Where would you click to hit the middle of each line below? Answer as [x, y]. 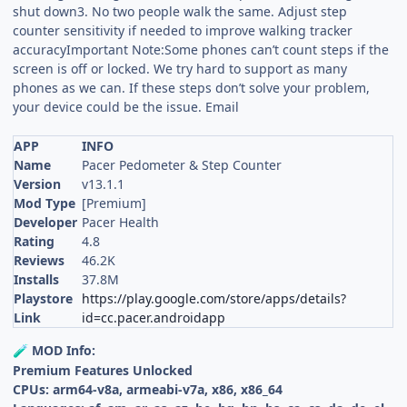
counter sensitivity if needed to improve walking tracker [183, 31]
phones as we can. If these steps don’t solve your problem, [192, 88]
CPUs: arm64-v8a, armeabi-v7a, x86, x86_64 [148, 390]
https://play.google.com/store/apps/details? [214, 299]
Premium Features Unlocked [103, 371]
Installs [37, 280]
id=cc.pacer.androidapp [154, 318]
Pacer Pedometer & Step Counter [182, 165]
